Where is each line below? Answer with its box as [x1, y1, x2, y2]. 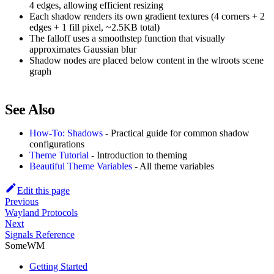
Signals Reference [5, 229, 75, 240]
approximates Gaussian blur [29, 43, 136, 54]
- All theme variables [132, 160, 214, 171]
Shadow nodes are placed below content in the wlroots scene [29, 54, 264, 65]
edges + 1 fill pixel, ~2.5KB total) [29, 21, 160, 32]
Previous [5, 196, 39, 207]
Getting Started [29, 261, 87, 272]
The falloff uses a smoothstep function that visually [29, 32, 225, 43]
